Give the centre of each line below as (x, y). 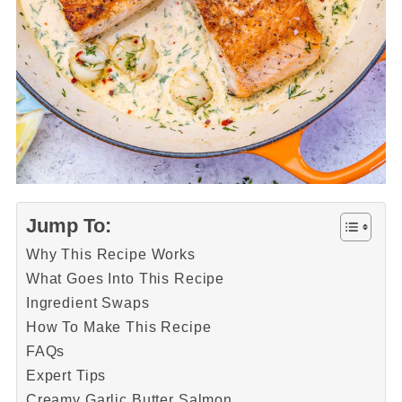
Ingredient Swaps (87, 303)
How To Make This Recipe (118, 327)
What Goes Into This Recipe (125, 279)
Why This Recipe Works (110, 254)
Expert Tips (66, 376)
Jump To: (68, 226)
